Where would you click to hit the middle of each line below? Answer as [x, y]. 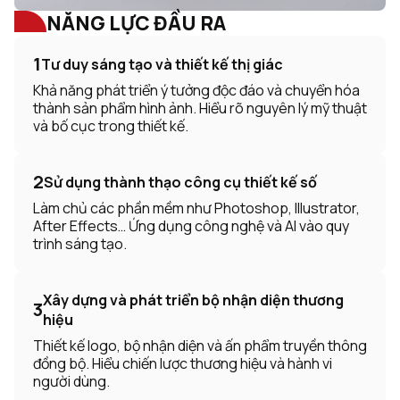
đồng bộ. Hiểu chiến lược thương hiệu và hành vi [183, 364]
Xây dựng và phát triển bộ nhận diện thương [193, 300]
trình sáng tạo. [80, 244]
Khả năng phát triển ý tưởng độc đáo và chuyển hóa [196, 91]
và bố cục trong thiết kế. [111, 126]
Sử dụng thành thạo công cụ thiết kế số [180, 183]
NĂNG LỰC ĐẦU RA [136, 24]
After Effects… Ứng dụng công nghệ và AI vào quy [191, 226]
